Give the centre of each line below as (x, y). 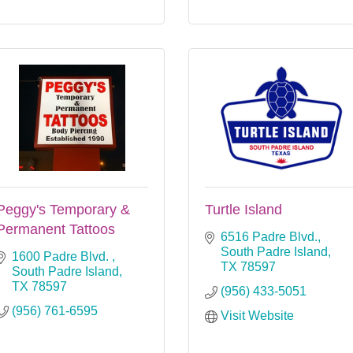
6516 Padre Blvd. (269, 236)
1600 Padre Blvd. (62, 256)
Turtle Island (243, 209)
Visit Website (257, 315)
